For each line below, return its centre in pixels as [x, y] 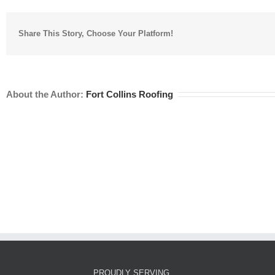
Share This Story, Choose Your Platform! [96, 33]
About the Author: [46, 94]
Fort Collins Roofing [130, 94]
